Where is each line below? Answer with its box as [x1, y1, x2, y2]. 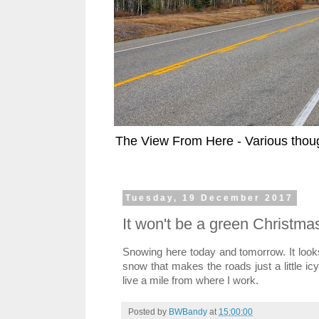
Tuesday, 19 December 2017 [125, 193, 294, 203]
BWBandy [169, 306, 207, 317]
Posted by [128, 306, 169, 317]
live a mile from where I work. [122, 274, 258, 286]
